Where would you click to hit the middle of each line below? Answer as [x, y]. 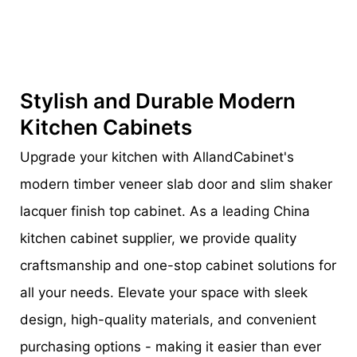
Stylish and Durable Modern [158, 100]
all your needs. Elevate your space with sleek [164, 293]
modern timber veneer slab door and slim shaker [176, 184]
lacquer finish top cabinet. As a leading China [165, 212]
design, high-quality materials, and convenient [168, 320]
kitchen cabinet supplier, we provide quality [158, 239]
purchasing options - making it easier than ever [171, 347]
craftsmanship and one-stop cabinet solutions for [178, 266]
